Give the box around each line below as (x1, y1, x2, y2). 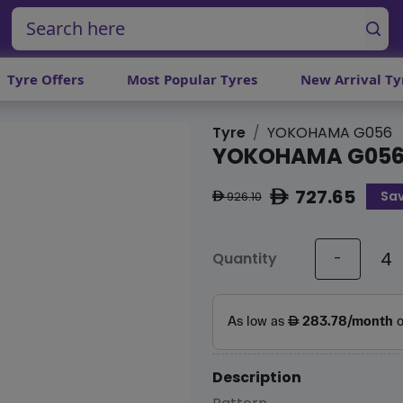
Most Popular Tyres (127, 70, 257, 89)
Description (212, 366, 301, 388)
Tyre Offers (7, 70, 84, 89)
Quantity (212, 248, 277, 270)
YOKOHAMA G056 (267, 122, 392, 144)
